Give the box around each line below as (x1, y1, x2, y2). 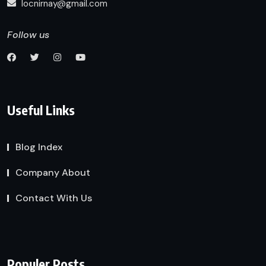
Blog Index (15, 140, 62, 153)
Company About (15, 166, 90, 179)
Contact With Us (15, 191, 92, 204)
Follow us (7, 28, 49, 41)
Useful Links (7, 101, 75, 118)
